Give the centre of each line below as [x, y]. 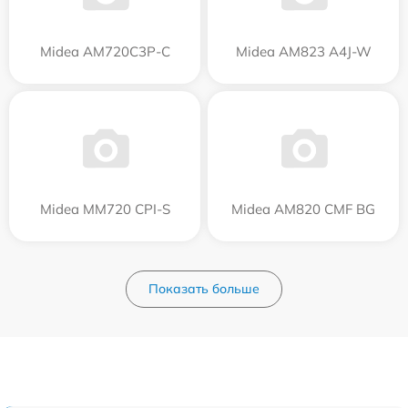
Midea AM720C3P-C [105, 51]
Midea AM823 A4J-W [303, 51]
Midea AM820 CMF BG [303, 209]
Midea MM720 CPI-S [105, 209]
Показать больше [204, 288]
